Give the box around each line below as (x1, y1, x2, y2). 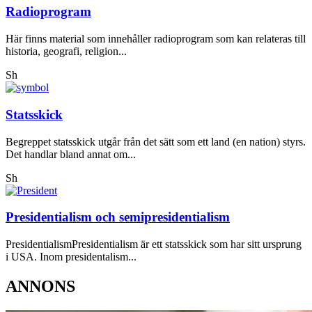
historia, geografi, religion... (6, 45, 127, 58)
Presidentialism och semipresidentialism (6, 210, 230, 225)
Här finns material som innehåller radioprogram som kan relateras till (6, 33, 306, 45)
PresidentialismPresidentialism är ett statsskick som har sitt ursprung (6, 237, 302, 250)
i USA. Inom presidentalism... (6, 250, 136, 263)
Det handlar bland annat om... (6, 148, 136, 160)
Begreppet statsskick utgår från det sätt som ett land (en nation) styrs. (6, 135, 306, 148)
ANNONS (6, 276, 75, 295)
